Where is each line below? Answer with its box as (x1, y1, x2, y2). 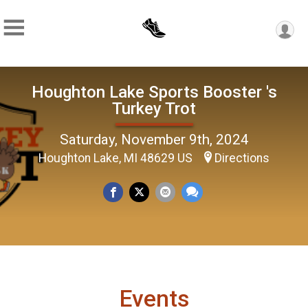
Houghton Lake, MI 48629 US (38, 151, 195, 165)
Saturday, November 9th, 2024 (59, 131, 249, 148)
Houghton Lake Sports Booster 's (31, 82, 277, 102)
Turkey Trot (112, 98, 196, 118)
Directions (214, 151, 269, 165)
